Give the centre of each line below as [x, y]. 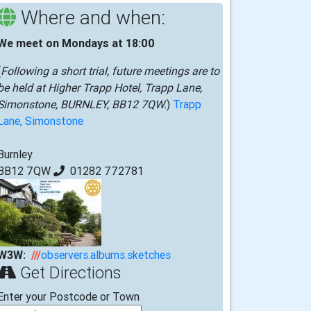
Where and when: [91, 17]
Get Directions [68, 272]
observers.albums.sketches [106, 254]
